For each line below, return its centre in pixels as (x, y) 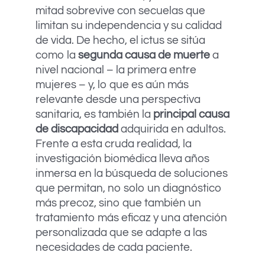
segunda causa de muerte (144, 55)
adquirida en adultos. (172, 129)
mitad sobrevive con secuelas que (120, 11)
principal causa (191, 114)
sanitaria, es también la (94, 114)
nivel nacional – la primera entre (116, 70)
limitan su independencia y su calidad (129, 26)
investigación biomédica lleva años (122, 159)
